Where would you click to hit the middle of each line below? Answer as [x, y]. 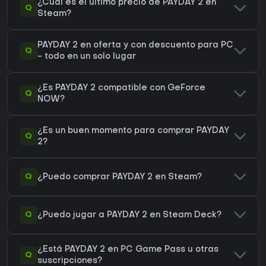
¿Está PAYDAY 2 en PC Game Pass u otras [128, 250]
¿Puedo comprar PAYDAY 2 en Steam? [120, 177]
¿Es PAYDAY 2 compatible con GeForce [121, 88]
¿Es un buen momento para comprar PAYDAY [133, 131]
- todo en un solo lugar [87, 57]
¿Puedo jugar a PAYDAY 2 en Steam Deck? [129, 215]
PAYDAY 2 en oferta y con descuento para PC [135, 46]
